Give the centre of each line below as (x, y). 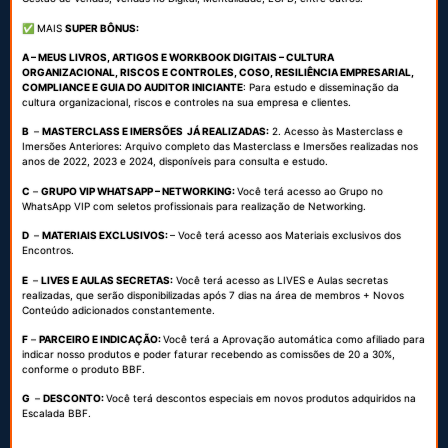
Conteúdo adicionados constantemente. (118, 309)
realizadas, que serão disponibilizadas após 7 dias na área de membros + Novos (213, 294)
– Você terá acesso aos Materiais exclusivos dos (285, 235)
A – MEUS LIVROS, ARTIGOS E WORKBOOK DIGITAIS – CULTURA (178, 57)
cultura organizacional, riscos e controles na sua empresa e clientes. (186, 102)
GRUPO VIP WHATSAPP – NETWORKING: (139, 190)
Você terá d (134, 398)
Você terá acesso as (226, 279)
